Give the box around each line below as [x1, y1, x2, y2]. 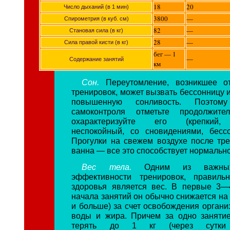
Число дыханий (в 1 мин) [64, 3, 129, 10]
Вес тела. [82, 162, 144, 172]
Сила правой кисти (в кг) [64, 39, 128, 45]
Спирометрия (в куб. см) [64, 15, 129, 22]
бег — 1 [154, 49, 176, 59]
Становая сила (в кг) [69, 27, 123, 33]
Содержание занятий [69, 55, 124, 62]
